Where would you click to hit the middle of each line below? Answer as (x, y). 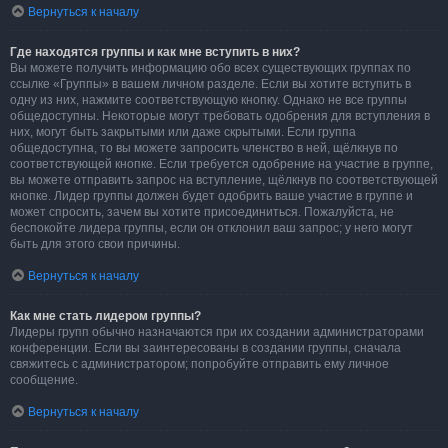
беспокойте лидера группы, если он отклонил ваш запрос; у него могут (211, 228)
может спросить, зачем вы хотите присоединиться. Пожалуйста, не (202, 212)
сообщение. (44, 380)
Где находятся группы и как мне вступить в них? (155, 52)
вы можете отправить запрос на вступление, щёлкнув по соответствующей (224, 180)
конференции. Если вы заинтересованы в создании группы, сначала (205, 348)
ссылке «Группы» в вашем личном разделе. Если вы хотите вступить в (210, 84)
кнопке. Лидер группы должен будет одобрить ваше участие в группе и (211, 196)
